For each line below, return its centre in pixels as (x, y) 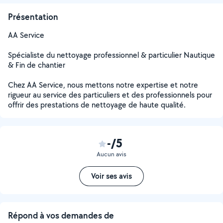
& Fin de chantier (37, 65)
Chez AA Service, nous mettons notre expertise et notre (103, 85)
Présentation (33, 17)
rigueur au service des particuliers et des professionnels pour (110, 95)
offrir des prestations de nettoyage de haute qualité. (97, 105)
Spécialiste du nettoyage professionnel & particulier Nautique (111, 55)
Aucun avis (111, 154)
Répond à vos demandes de (61, 215)
